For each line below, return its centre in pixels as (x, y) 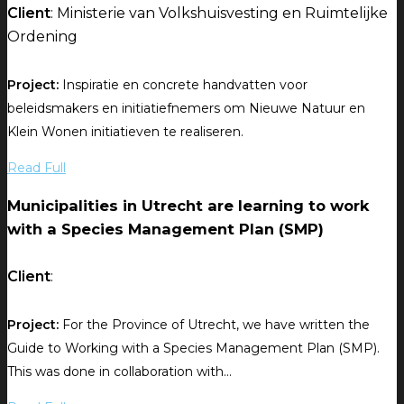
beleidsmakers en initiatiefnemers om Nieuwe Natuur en (186, 108)
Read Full (37, 167)
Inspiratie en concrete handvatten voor (183, 84)
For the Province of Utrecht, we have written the (214, 324)
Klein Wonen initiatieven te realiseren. (125, 131)
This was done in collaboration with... (119, 371)
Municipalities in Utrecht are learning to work (188, 206)
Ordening (42, 37)
